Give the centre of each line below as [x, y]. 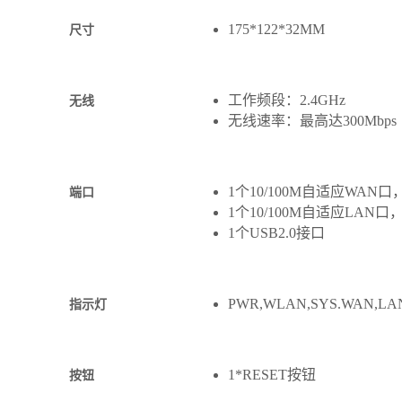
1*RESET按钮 [271, 374]
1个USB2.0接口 [276, 232]
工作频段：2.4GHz [286, 100]
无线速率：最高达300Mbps [312, 120]
